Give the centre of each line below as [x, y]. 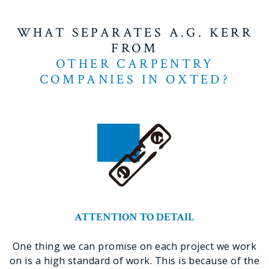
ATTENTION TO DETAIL [134, 217]
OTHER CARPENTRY [135, 64]
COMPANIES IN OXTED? [135, 80]
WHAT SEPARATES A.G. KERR [135, 33]
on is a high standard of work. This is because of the [134, 261]
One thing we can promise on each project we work [134, 246]
